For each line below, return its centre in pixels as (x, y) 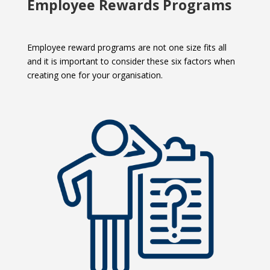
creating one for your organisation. (95, 75)
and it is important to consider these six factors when (131, 61)
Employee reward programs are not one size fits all (127, 48)
